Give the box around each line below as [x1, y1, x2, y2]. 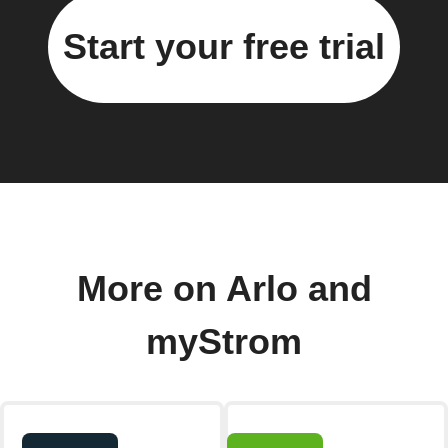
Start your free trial [63, 25, 385, 67]
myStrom [146, 321, 302, 362]
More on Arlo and [76, 268, 372, 309]
